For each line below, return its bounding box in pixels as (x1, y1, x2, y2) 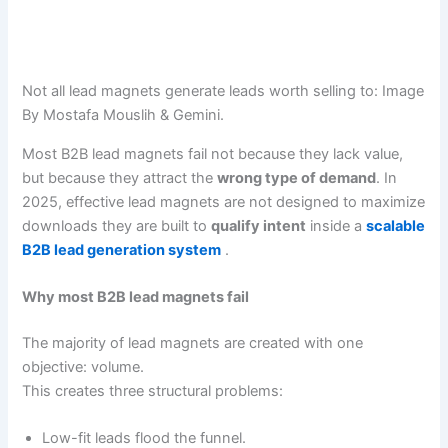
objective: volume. (22, 357, 145, 376)
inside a (306, 216, 367, 235)
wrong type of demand (217, 168, 377, 187)
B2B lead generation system (22, 240, 222, 259)
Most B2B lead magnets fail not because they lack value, (22, 144, 404, 163)
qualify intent (211, 216, 307, 235)
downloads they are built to (22, 216, 212, 235)
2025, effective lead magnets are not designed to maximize (22, 192, 426, 211)
